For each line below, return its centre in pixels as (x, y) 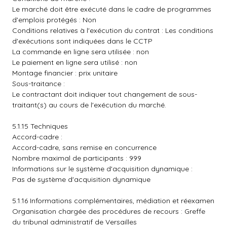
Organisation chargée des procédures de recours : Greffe (109, 211)
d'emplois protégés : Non (54, 20)
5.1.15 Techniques (40, 126)
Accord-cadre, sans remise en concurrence (84, 147)
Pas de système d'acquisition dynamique (81, 179)
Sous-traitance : (39, 84)
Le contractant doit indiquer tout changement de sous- (105, 94)
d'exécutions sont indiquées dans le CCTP (82, 41)
